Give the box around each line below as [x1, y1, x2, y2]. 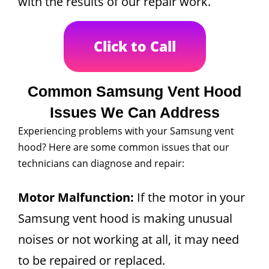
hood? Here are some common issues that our [18, 141, 229, 154]
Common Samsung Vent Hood [28, 83, 241, 100]
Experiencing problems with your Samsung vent [18, 124, 234, 138]
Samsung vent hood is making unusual [18, 210, 232, 226]
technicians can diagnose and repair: [18, 157, 184, 170]
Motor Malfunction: [18, 189, 134, 205]
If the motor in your [134, 189, 245, 205]
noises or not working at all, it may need [18, 231, 239, 247]
